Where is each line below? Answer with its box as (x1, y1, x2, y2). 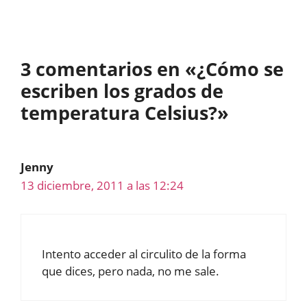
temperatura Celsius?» (21, 100, 229, 126)
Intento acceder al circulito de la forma (42, 245, 246, 262)
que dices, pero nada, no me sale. (42, 262, 219, 279)
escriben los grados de (21, 78, 223, 104)
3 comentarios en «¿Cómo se (21, 56, 284, 82)
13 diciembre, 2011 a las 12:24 (21, 177, 184, 194)
